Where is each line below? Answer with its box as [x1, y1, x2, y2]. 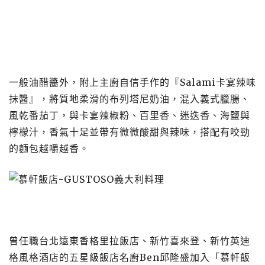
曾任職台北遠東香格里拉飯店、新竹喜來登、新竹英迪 [9, 235, 250, 247]
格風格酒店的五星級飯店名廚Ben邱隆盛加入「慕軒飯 [9, 251, 250, 263]
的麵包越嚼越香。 [9, 143, 89, 154]
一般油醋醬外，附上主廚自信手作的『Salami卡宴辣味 [9, 76, 256, 88]
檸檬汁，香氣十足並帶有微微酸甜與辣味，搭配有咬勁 [9, 126, 250, 138]
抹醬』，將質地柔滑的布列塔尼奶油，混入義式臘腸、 [9, 93, 250, 105]
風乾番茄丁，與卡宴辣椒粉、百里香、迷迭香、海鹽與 [9, 109, 250, 121]
